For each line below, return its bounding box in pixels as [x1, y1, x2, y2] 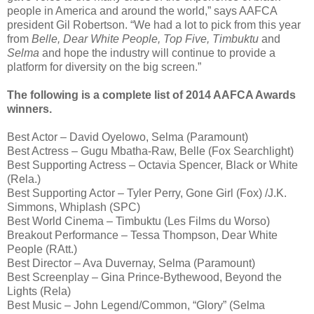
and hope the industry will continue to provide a [39, 46, 275, 59]
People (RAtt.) [7, 243, 77, 255]
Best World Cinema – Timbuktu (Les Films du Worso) [7, 214, 270, 227]
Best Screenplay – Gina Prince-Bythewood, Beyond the [7, 271, 282, 283]
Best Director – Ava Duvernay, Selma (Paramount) [7, 257, 255, 269]
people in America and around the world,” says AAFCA [7, 4, 277, 17]
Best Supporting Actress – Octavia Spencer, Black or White [7, 158, 298, 171]
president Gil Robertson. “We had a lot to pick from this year [7, 18, 301, 31]
